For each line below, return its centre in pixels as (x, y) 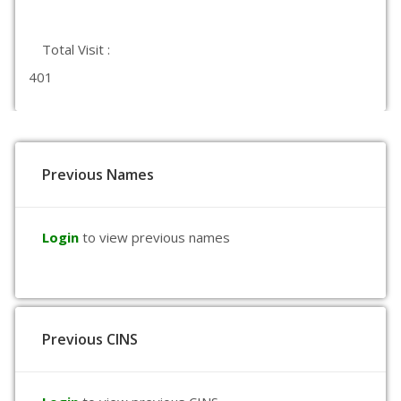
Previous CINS (90, 339)
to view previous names (156, 237)
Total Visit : (76, 49)
